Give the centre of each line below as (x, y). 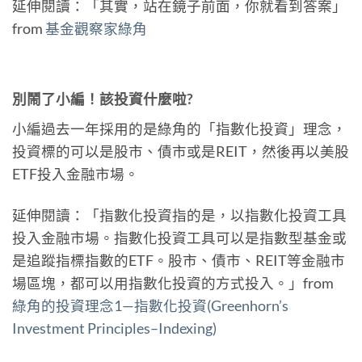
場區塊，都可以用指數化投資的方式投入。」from (173, 283)
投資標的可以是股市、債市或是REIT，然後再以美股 (181, 152)
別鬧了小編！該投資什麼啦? (103, 99)
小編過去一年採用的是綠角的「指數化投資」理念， (179, 129)
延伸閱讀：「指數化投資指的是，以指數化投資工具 (179, 215)
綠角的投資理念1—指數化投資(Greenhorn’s (150, 305)
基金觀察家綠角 (96, 28)
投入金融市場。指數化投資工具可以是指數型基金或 (179, 238)
